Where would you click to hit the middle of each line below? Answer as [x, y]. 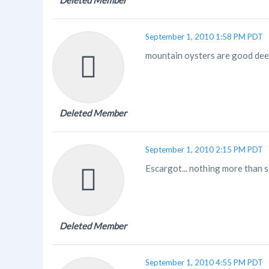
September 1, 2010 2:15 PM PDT [204, 150]
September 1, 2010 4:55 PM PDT [204, 262]
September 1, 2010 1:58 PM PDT [204, 37]
